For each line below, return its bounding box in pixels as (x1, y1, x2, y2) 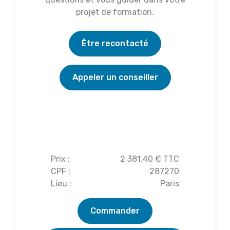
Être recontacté (82, 38, 148, 48)
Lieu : (51, 178, 71, 188)
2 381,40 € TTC (120, 154, 179, 164)
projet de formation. (76, 7, 154, 17)
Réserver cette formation (48, 125, 182, 139)
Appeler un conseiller (72, 72, 158, 82)
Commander (90, 205, 140, 216)
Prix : (51, 154, 70, 164)
